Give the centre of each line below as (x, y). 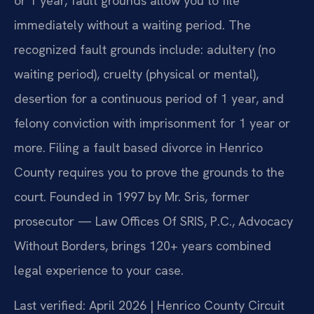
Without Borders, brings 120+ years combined (143, 246)
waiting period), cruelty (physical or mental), (136, 74)
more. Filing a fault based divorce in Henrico (138, 148)
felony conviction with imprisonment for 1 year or (152, 123)
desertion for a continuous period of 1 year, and (149, 99)
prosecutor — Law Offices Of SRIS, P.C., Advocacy (153, 221)
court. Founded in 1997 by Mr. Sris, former (132, 197)
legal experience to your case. (99, 271)
